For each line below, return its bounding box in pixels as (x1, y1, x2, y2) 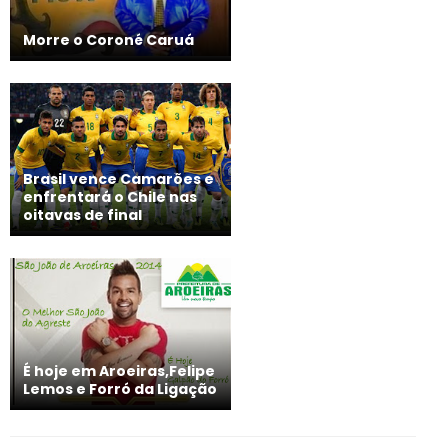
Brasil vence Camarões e (23, 168, 214, 189)
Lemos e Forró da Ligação (23, 378, 217, 399)
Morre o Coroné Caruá (23, 30, 194, 51)
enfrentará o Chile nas (23, 186, 197, 207)
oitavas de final (23, 204, 142, 225)
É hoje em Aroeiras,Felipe (23, 360, 215, 381)
